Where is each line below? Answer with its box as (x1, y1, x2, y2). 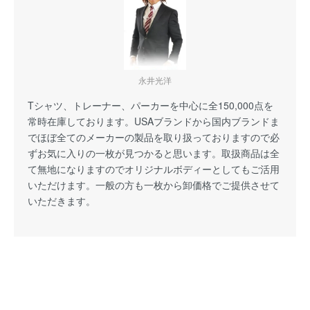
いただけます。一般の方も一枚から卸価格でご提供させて (28, 177, 280, 192)
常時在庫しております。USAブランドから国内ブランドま (28, 113, 280, 128)
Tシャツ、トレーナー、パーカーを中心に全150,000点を (28, 98, 273, 112)
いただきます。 (28, 193, 95, 208)
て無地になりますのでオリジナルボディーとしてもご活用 (28, 161, 280, 176)
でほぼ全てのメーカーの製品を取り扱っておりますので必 (28, 129, 280, 144)
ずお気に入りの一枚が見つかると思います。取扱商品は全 (28, 145, 280, 160)
